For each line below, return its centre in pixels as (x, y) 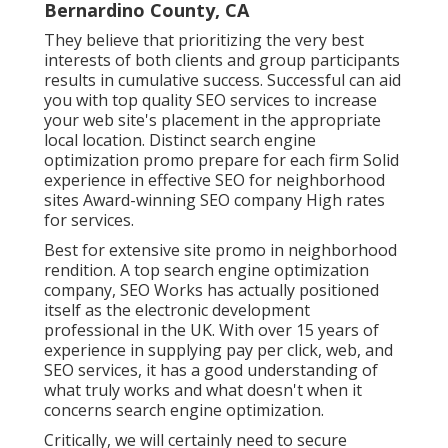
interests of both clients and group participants (222, 59)
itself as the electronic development (177, 309)
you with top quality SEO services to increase (210, 99)
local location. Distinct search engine (180, 139)
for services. (89, 219)
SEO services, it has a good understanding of (211, 369)
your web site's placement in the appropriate (212, 119)
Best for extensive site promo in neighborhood (220, 249)
